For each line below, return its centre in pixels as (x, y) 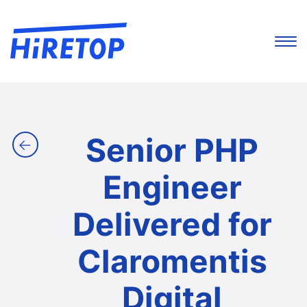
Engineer (172, 187)
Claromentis (172, 261)
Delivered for (172, 224)
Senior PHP (172, 150)
